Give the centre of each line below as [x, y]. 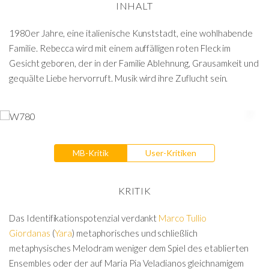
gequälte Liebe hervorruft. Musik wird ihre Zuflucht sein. [119, 78]
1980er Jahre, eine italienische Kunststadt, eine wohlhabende [131, 33]
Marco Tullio [183, 218]
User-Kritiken [171, 153]
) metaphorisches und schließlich [135, 233]
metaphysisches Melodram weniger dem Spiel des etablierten [129, 248]
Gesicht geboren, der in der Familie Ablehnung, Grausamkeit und [134, 63]
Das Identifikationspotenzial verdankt [84, 218]
